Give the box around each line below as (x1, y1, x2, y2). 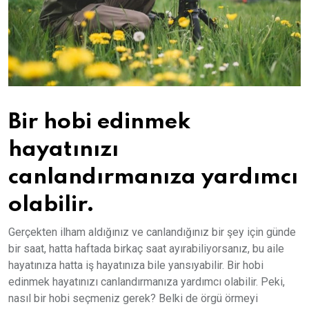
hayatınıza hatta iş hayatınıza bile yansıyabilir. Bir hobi (8, 258, 263, 272)
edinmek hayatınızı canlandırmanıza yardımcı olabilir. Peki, (8, 275, 285, 288)
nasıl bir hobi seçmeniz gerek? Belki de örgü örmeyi (8, 291, 258, 305)
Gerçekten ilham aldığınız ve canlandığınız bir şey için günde (8, 225, 296, 239)
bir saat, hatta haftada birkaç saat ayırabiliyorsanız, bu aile (8, 241, 284, 255)
